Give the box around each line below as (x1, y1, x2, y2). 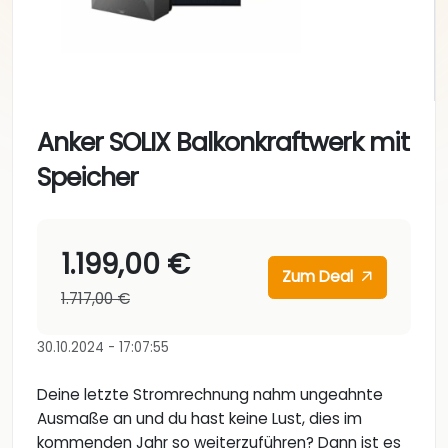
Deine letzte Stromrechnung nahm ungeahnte (37, 384, 383, 406)
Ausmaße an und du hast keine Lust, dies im (37, 408, 362, 430)
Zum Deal (282, 266, 358, 288)
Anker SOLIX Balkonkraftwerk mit (37, 125, 409, 161)
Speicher (37, 160, 138, 196)
